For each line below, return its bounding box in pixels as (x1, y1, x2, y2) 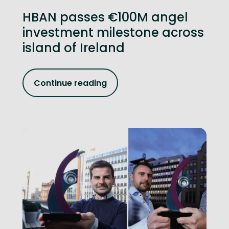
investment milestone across (22, 24, 204, 41)
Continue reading (34, 77, 107, 89)
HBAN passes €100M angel (22, 9, 188, 26)
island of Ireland (22, 39, 125, 56)
